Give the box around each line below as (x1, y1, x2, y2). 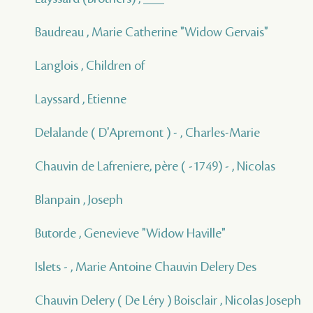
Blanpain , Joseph (35, 193, 123, 208)
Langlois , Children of (35, 59, 145, 73)
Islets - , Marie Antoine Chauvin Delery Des (35, 260, 256, 275)
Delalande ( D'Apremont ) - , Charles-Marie (35, 126, 260, 140)
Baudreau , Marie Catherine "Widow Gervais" (35, 25, 268, 40)
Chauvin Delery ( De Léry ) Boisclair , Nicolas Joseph (35, 293, 301, 308)
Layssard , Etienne (35, 92, 126, 107)
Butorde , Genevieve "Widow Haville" (35, 226, 226, 241)
